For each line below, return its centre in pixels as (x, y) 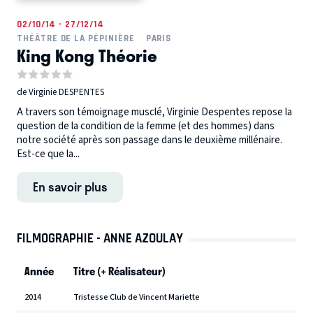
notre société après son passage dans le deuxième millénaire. (150, 140)
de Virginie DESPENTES (60, 93)
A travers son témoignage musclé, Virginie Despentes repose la (154, 112)
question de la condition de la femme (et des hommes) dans (146, 126)
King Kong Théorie (87, 55)
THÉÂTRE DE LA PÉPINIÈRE (76, 38)
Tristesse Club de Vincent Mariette (137, 297)
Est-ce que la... (48, 154)
